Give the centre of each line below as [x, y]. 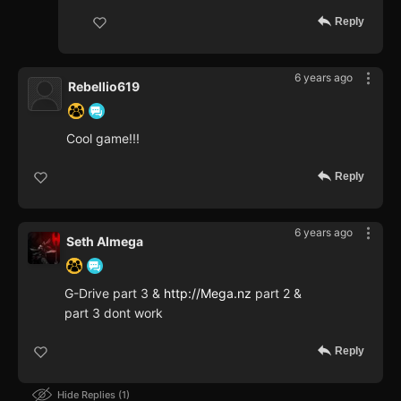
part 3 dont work [114, 312]
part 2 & [277, 293]
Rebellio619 [104, 86]
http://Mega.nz [208, 293]
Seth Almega [105, 241]
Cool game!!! [103, 138]
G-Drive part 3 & [114, 293]
